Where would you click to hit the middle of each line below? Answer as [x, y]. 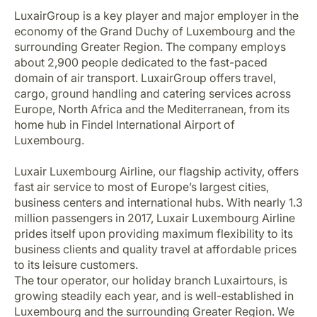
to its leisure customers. [76, 265]
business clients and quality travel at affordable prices [155, 249]
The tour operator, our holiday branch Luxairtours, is [151, 280]
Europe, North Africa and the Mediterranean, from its [152, 109]
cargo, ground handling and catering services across [152, 93]
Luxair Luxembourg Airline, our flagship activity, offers [156, 171]
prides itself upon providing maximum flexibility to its [154, 234]
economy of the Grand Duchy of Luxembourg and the [155, 31]
